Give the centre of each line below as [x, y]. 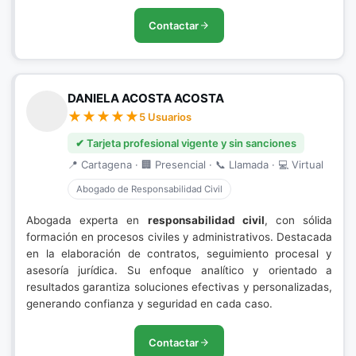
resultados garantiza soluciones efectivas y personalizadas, [179, 287]
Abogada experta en [87, 220]
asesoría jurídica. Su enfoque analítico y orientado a [179, 270]
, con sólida [298, 220]
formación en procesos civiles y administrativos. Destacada [179, 237]
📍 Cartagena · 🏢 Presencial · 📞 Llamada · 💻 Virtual [195, 164]
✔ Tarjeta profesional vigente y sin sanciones [186, 143]
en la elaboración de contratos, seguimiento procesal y [179, 253]
